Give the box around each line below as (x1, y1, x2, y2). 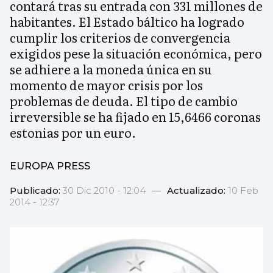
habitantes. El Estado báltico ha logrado (10, 12, 244, 31)
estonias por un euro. (10, 123, 136, 142)
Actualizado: (167, 185, 228, 197)
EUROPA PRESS (10, 160, 90, 172)
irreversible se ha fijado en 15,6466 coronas (10, 107, 261, 126)
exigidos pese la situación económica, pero (10, 44, 262, 63)
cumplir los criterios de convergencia (10, 28, 230, 47)
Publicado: (10, 185, 63, 197)
